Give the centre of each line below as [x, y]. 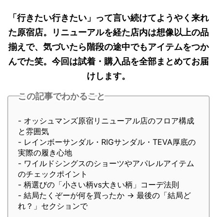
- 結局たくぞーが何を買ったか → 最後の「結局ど [104, 195]
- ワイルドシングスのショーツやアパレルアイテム [106, 163]
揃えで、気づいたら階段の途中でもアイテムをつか [108, 47]
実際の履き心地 [45, 153]
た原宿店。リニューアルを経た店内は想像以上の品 [108, 32]
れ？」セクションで [53, 206]
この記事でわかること [62, 96]
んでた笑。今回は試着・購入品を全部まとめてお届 [108, 62]
